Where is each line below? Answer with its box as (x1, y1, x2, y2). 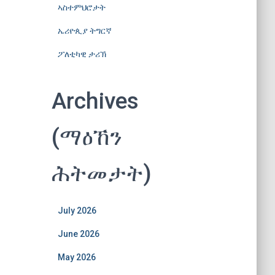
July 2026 (57, 205, 96, 215)
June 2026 (57, 228, 99, 239)
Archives (51, 87, 139, 114)
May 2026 (57, 252, 96, 262)
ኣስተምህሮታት (57, 2, 106, 12)
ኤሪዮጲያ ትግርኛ (57, 25, 112, 36)
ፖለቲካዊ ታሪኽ (57, 48, 106, 59)
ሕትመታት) (51, 160, 152, 187)
